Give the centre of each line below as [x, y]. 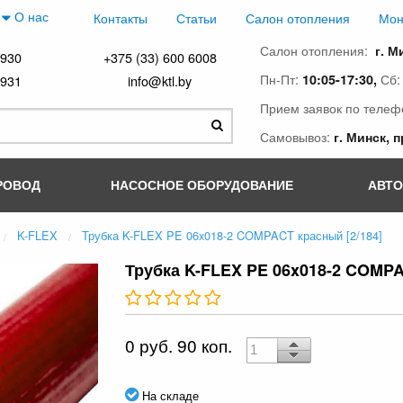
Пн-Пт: [281, 79]
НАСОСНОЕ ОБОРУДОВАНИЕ [201, 184]
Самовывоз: [297, 136]
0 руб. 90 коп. [179, 345]
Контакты [121, 18]
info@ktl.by [160, 81]
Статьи [197, 18]
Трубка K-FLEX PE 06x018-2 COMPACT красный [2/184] [232, 235]
